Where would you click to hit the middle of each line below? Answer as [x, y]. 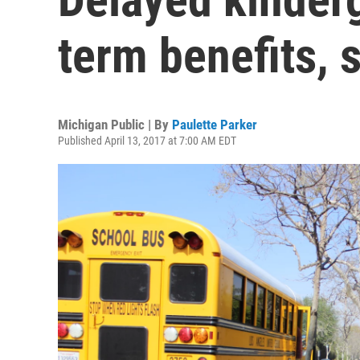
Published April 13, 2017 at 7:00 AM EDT [147, 141]
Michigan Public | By [115, 125]
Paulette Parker [215, 125]
